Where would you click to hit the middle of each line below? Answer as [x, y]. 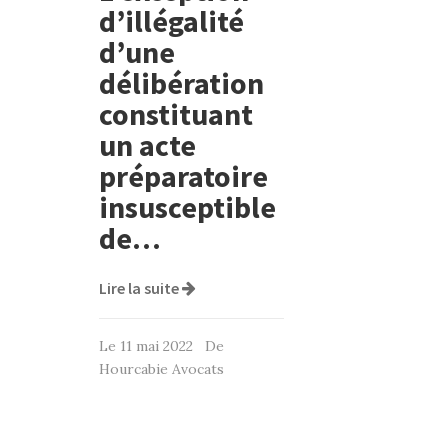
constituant [176, 113]
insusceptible [187, 206]
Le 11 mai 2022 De [161, 345]
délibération [181, 82]
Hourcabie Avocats [161, 368]
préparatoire [183, 175]
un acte [147, 144]
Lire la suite [140, 287]
